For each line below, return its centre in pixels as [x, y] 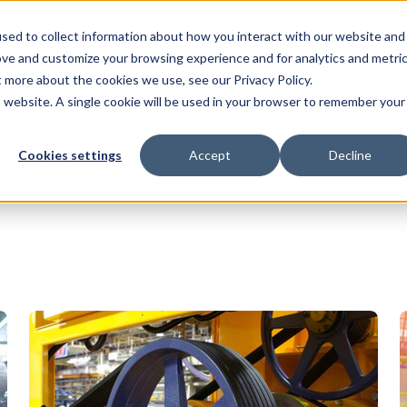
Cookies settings [70, 155]
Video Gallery [198, 93]
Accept [210, 155]
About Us [338, 93]
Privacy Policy [272, 79]
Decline [350, 155]
